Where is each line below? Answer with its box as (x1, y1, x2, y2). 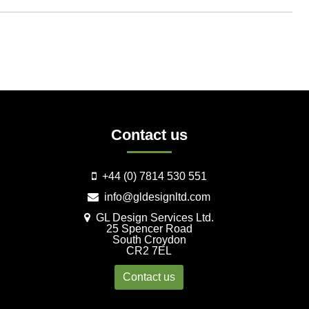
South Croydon (112, 233, 186, 246)
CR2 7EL (126, 244, 172, 257)
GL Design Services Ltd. (90, 211, 214, 223)
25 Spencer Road (106, 222, 192, 235)
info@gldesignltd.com (99, 190, 210, 203)
